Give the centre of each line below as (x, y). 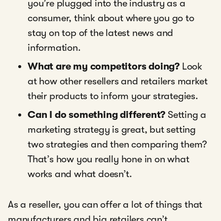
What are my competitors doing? (105, 67)
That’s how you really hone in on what (109, 159)
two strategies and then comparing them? (117, 145)
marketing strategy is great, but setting (112, 130)
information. (54, 48)
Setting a (186, 115)
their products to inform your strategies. (113, 96)
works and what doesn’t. (80, 174)
